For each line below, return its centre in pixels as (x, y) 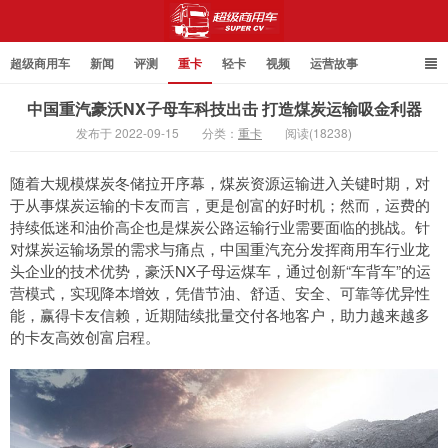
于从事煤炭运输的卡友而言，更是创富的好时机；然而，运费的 (220, 204)
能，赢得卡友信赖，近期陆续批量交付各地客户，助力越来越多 (220, 314)
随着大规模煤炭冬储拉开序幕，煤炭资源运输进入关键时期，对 (220, 182)
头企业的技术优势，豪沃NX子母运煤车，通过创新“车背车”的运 (220, 270)
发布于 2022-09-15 (127, 132)
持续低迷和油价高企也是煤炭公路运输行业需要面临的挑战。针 (220, 226)
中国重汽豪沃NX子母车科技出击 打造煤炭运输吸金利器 (224, 108)
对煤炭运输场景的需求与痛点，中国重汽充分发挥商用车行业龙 (220, 248)
